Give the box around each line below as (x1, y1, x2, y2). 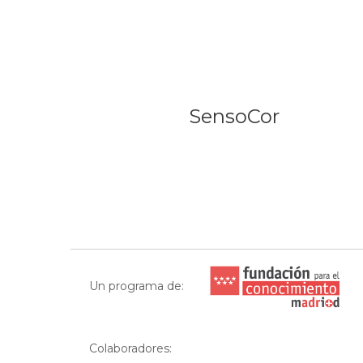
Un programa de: (89, 278, 184, 293)
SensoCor (188, 105, 280, 129)
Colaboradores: (89, 341, 172, 357)
